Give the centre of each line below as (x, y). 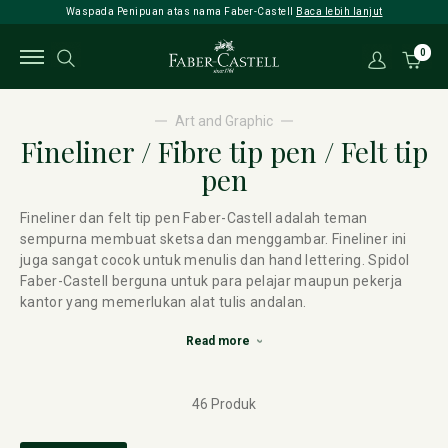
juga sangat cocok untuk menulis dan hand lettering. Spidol (215, 260)
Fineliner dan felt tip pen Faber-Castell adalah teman (194, 218)
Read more (218, 341)
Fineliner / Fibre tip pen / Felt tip (224, 151)
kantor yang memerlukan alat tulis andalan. (163, 302)
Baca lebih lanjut (339, 11)
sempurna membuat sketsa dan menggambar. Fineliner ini (213, 239)
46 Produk (224, 404)
